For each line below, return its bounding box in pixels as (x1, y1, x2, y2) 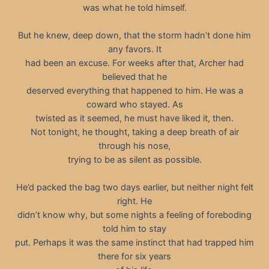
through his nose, (98, 140, 171, 151)
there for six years (98, 251, 171, 262)
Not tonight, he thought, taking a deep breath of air (30, 126, 239, 138)
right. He (117, 196, 152, 207)
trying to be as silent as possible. (67, 154, 202, 165)
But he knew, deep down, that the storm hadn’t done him (18, 29, 251, 41)
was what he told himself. (82, 2, 187, 13)
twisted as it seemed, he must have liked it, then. (35, 112, 234, 124)
